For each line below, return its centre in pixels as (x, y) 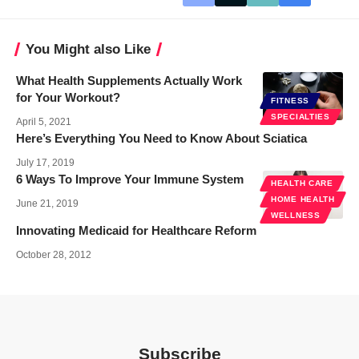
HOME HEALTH (303, 199)
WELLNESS (296, 215)
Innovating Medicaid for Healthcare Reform (136, 230)
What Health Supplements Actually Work (129, 80)
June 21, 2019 (47, 203)
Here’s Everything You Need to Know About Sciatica (161, 138)
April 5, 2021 (44, 121)
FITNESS (290, 100)
